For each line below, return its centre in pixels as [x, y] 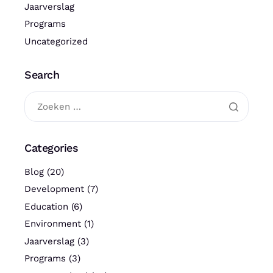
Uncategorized [56, 41]
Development [54, 189]
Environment [53, 224]
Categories [51, 147]
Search [42, 74]
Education [46, 206]
